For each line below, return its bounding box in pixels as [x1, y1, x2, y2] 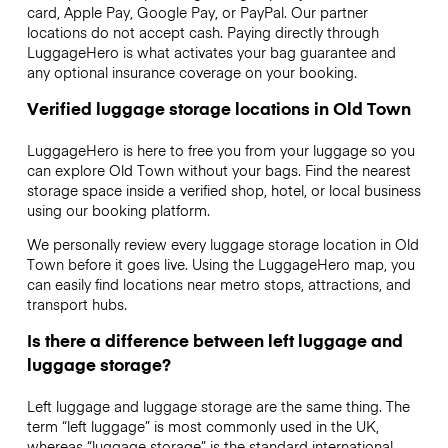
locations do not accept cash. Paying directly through [26, 21, 379, 42]
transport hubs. [26, 294, 127, 315]
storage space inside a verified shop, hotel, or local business [26, 179, 421, 200]
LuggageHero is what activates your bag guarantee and [26, 41, 396, 62]
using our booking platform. [26, 199, 210, 220]
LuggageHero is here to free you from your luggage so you [26, 139, 415, 160]
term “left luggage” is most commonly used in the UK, [26, 416, 379, 437]
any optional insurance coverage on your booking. [26, 61, 357, 82]
